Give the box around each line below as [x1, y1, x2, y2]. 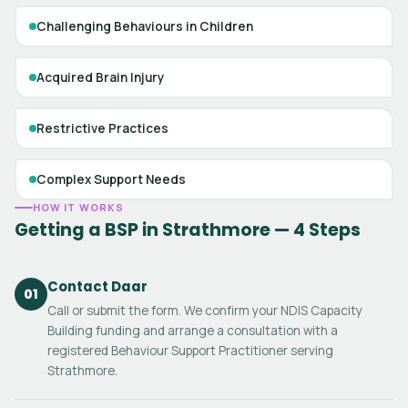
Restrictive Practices [36, 119, 168, 137]
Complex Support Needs [36, 170, 186, 188]
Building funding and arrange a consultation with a [47, 322, 338, 339]
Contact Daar [47, 277, 148, 296]
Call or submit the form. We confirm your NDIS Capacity [47, 302, 362, 319]
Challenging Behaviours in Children [36, 17, 253, 35]
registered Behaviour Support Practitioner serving [47, 342, 333, 359]
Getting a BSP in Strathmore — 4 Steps [15, 218, 361, 242]
